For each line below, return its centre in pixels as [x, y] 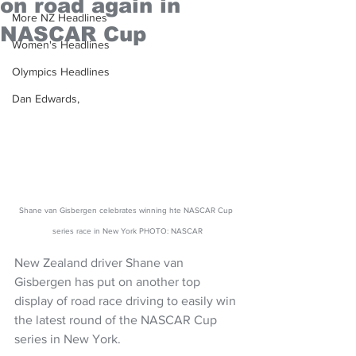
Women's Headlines [61, 44]
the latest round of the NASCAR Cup [117, 319]
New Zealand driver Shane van [101, 262]
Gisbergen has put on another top [109, 281]
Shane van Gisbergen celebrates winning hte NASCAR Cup [127, 210]
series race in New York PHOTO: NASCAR [127, 230]
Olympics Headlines [61, 72]
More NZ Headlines [60, 17]
